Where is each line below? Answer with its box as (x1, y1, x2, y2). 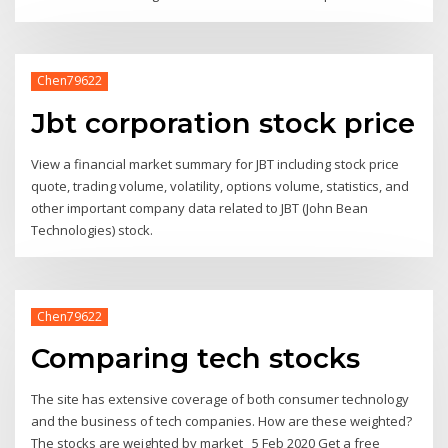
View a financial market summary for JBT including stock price (31, 154, 400, 173)
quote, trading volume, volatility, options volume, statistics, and (31, 176, 410, 195)
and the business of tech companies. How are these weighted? (31, 412, 413, 431)
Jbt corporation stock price (31, 105, 416, 140)
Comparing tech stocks (31, 341, 361, 376)
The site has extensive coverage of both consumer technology (31, 390, 410, 409)
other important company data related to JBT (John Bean (31, 198, 369, 217)
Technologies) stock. (31, 220, 154, 239)
